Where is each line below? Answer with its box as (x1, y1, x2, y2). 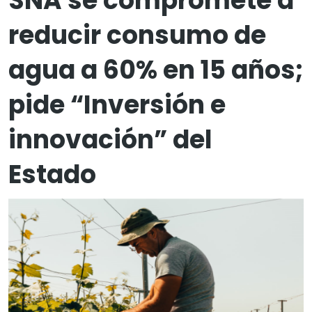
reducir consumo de (8, 17, 266, 53)
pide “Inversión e (8, 87, 226, 123)
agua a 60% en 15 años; (8, 52, 304, 88)
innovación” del (8, 122, 212, 157)
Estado (8, 157, 96, 192)
